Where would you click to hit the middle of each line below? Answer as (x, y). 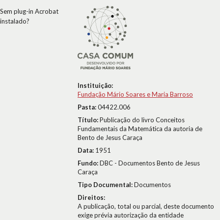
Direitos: (91, 197)
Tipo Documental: (106, 185)
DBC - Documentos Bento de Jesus (150, 163)
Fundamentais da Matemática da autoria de (140, 129)
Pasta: (88, 107)
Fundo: (89, 163)
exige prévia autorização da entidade (131, 215)
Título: (89, 120)
